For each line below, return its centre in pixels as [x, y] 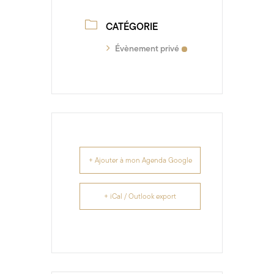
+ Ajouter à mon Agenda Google [140, 160]
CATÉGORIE [132, 27]
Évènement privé [147, 48]
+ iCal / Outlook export [140, 196]
